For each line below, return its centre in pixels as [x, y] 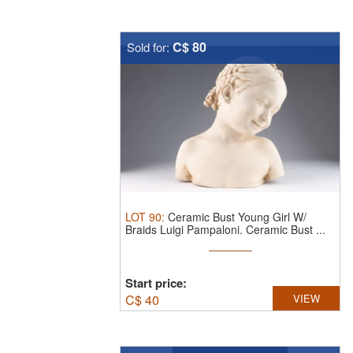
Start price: [156, 283]
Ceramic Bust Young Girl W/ [237, 217]
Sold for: [150, 47]
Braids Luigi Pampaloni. [186, 229]
